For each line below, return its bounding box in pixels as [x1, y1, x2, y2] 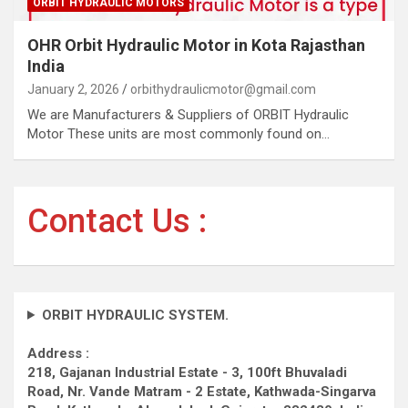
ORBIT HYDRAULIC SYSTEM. [41, 306, 229, 323]
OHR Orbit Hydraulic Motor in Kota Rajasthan [27, 35, 365, 55]
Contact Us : [27, 201, 207, 240]
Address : [27, 344, 89, 362]
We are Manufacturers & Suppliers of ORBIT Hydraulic [27, 106, 349, 123]
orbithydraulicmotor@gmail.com [130, 81, 316, 97]
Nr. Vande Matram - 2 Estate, [67, 382, 250, 400]
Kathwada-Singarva [254, 382, 376, 400]
